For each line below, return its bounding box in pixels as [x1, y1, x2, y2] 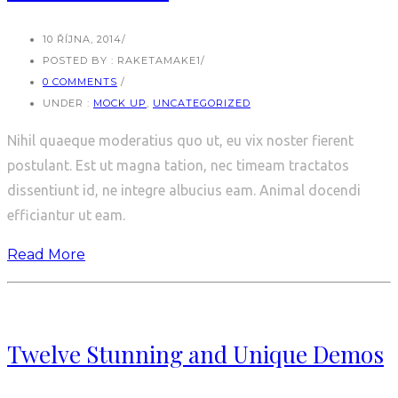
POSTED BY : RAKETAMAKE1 [43, 53, 201, 67]
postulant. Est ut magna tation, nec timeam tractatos [7, 156, 349, 173]
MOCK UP [93, 96, 147, 109]
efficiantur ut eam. [7, 206, 125, 223]
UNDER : [43, 96, 93, 109]
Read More [7, 245, 85, 263]
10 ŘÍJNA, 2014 [43, 32, 122, 45]
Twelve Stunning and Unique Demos [7, 338, 384, 370]
